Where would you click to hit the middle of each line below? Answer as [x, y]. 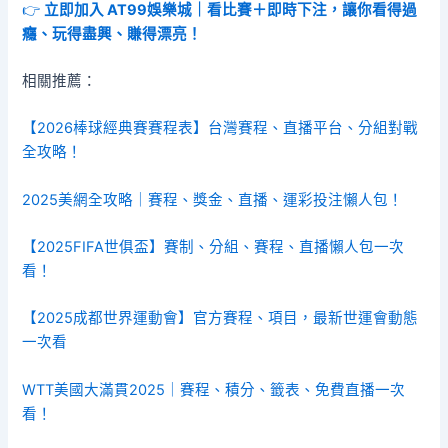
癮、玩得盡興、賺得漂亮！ [112, 33]
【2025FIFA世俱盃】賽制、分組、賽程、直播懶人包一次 [213, 247]
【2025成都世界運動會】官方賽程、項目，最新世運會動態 [220, 318]
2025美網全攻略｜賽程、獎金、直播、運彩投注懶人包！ [213, 199]
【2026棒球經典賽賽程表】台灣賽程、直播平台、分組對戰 [220, 128]
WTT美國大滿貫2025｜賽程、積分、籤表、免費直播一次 [214, 389]
